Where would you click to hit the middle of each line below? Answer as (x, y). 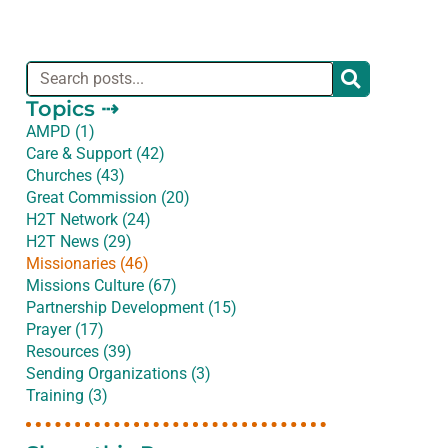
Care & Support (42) (95, 154)
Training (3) (67, 396)
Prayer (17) (65, 330)
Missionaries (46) (87, 264)
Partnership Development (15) (131, 308)
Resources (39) (79, 352)
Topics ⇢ (72, 109)
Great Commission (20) (108, 198)
